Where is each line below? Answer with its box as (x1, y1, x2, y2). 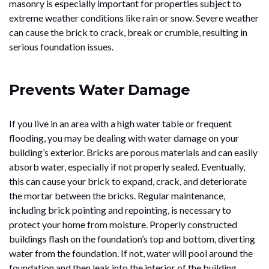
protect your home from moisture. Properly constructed (9, 218, 237, 230)
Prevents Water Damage (9, 80, 190, 98)
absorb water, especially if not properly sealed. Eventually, (9, 160, 245, 172)
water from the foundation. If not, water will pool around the (9, 247, 253, 259)
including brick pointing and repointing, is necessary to (9, 204, 231, 216)
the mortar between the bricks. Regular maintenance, (9, 189, 225, 201)
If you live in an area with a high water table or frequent (9, 117, 232, 129)
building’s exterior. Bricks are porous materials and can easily (9, 146, 258, 158)
